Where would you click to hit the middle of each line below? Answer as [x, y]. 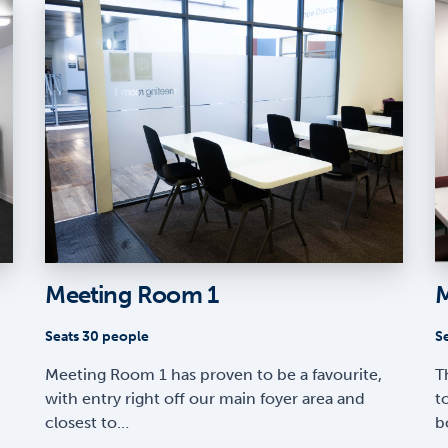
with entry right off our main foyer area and [205, 399]
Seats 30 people [97, 337]
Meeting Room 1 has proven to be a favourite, [214, 375]
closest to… [87, 423]
